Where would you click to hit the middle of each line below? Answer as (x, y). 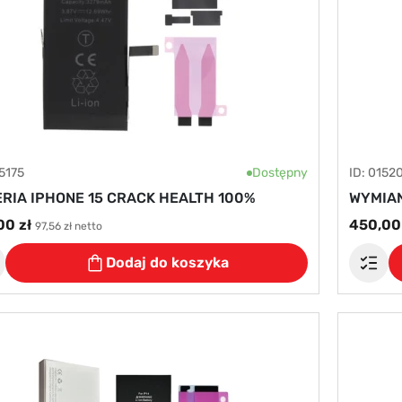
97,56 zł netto (69, 226)
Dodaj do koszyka (167, 262)
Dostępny (280, 173)
